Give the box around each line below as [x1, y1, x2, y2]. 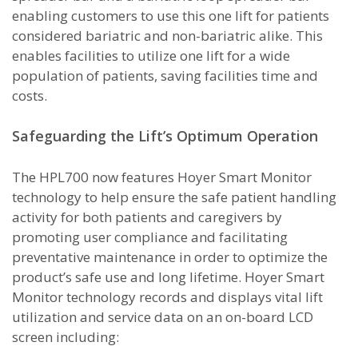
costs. [12, 86, 47, 105]
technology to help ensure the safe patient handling [12, 188, 336, 206]
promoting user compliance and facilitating [12, 228, 288, 246]
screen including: [12, 328, 119, 346]
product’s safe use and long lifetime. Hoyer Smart [12, 268, 324, 286]
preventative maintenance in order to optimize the [12, 248, 328, 266]
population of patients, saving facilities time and [12, 66, 318, 85]
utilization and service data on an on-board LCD [12, 308, 313, 326]
